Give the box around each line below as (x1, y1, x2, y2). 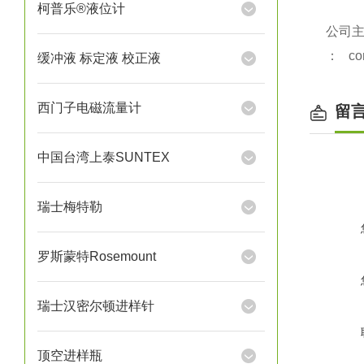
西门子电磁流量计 (37, 101, 141, 115)
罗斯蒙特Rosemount (37, 249, 156, 263)
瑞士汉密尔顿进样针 (37, 299, 154, 313)
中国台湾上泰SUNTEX (37, 150, 170, 164)
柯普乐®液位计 (37, 2, 125, 15)
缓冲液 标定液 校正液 (37, 51, 161, 65)
